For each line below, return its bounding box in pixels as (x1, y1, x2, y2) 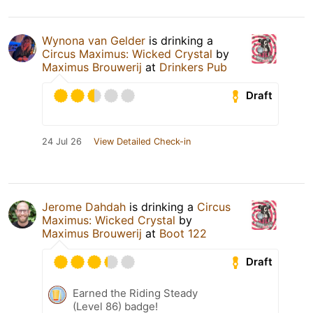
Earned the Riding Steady (73, 286, 198, 300)
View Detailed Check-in (94, 136, 191, 147)
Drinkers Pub (159, 59, 227, 74)
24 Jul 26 (42, 136, 82, 147)
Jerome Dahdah (42, 199, 126, 214)
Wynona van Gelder (42, 33, 145, 48)
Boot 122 (159, 226, 207, 240)
